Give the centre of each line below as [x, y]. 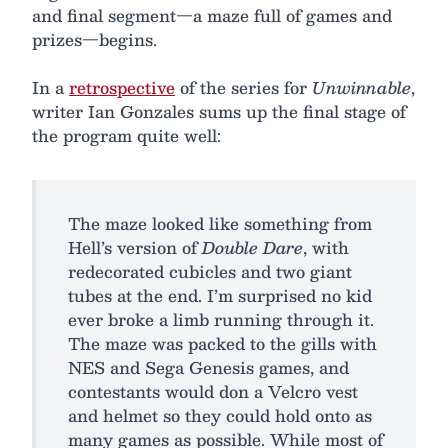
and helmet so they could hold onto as [220, 416]
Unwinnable [361, 88]
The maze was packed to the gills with [222, 344]
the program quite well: [126, 136]
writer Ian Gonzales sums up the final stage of [219, 112]
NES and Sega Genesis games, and [208, 368]
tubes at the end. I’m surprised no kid [220, 296]
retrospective [122, 88]
